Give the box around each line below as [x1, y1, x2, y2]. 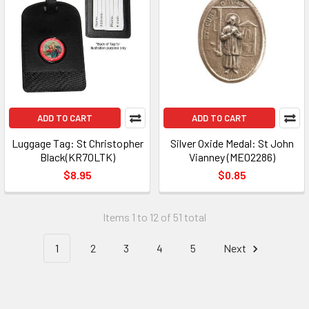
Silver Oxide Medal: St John [170, 137, 294, 150]
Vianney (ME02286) [188, 150, 275, 163]
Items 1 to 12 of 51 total [103, 210, 206, 223]
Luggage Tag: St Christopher [11, 137, 143, 150]
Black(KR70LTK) [39, 150, 115, 163]
